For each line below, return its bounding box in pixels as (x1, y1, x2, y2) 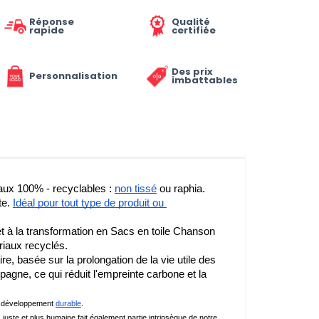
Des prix (171, 65, 213, 79)
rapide (28, 23, 64, 37)
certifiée (171, 23, 216, 37)
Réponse (28, 15, 74, 28)
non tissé (115, 182, 157, 194)
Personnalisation (28, 69, 117, 83)
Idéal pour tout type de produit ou (13, 197, 164, 209)
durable (56, 298, 81, 308)
